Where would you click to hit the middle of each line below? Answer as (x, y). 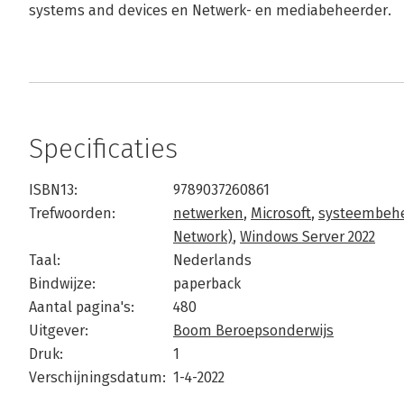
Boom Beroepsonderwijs (253, 331)
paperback (207, 284)
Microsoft (281, 213)
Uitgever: (59, 331)
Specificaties (103, 149)
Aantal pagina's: (82, 307)
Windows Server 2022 (308, 237)
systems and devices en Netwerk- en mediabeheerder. (210, 10)
